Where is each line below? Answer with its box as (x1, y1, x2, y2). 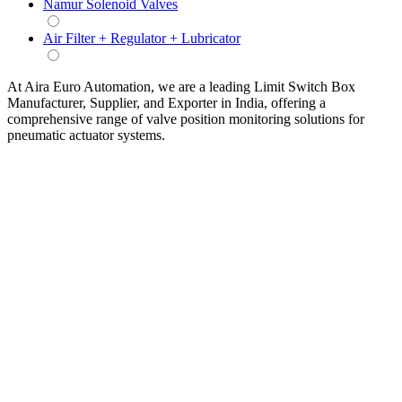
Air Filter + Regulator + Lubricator (43, 30, 240, 46)
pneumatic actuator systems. (7, 127, 165, 143)
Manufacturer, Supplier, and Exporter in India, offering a (7, 94, 326, 110)
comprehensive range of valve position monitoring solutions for (7, 110, 364, 127)
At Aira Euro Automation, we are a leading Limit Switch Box (7, 78, 355, 94)
